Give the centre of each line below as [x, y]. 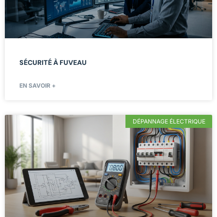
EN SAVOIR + [38, 86]
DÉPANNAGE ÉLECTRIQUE [169, 121]
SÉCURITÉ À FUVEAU [53, 63]
